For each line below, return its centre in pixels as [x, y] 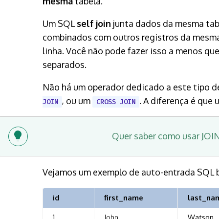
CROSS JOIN [116, 102]
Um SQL [60, 23]
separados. [65, 64]
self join [94, 23]
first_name [124, 197]
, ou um [77, 100]
